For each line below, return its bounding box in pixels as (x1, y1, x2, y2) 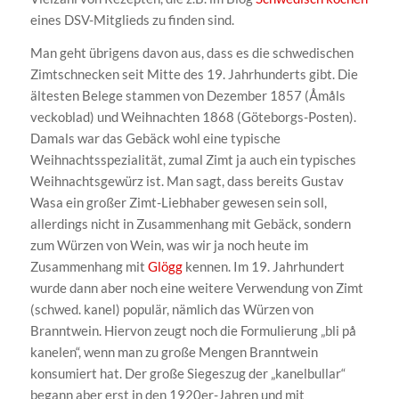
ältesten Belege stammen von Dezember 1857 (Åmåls (29, 86, 346, 103)
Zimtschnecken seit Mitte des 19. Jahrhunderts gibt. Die (29, 65, 358, 82)
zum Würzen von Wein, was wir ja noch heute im (29, 236, 308, 253)
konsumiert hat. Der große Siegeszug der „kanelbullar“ (29, 364, 346, 381)
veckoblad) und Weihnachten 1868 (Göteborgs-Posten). (29, 108, 356, 125)
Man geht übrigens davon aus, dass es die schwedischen (29, 44, 354, 61)
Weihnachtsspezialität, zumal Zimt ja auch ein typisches (29, 151, 356, 167)
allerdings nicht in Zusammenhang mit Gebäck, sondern (29, 215, 351, 232)
